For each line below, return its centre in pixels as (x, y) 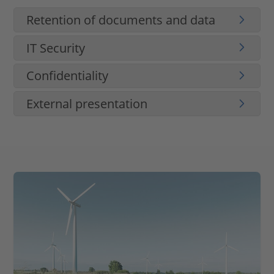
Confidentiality (68, 76)
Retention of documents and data (121, 20)
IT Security (56, 48)
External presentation (87, 104)
